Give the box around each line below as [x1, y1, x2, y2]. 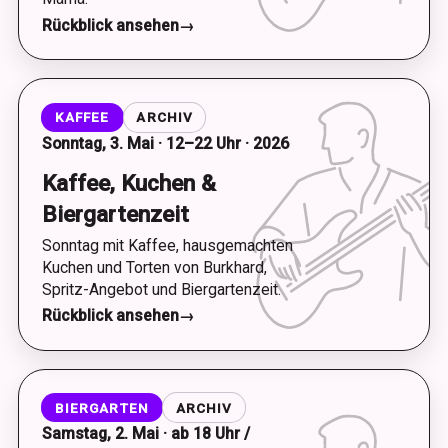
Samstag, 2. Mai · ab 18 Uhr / [41, 424, 250, 443]
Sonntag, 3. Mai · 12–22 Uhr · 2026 [41, 133, 289, 153]
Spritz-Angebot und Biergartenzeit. [41, 279, 281, 299]
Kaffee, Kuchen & [41, 170, 216, 196]
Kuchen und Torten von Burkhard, [41, 257, 267, 277]
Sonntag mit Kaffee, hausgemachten [41, 235, 293, 255]
